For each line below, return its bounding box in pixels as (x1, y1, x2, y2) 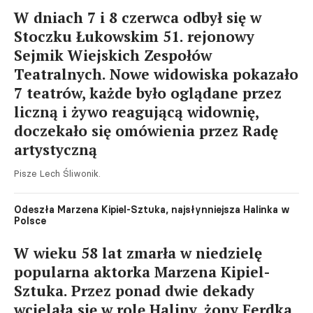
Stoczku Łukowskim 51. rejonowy (14, 27, 254, 46)
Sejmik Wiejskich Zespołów (14, 45, 212, 65)
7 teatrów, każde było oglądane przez (14, 83, 282, 103)
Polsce (14, 214, 46, 227)
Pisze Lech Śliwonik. (14, 168, 101, 179)
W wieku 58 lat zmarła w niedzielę (14, 243, 262, 263)
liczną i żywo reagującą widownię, (14, 102, 259, 122)
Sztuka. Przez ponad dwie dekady (14, 281, 254, 300)
